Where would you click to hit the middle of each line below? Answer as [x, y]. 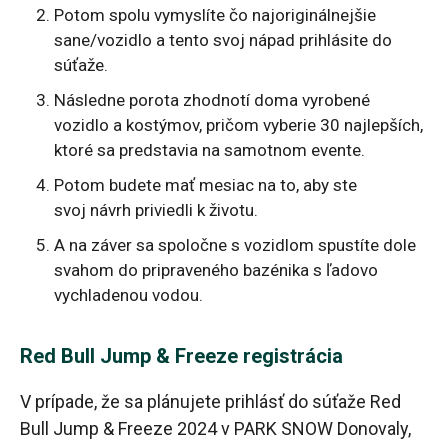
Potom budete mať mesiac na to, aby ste [206, 185]
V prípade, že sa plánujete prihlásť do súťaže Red [210, 402]
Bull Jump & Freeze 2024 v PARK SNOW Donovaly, [215, 429]
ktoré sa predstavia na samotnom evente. [210, 149]
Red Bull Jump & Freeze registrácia [181, 356]
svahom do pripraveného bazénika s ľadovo [216, 270]
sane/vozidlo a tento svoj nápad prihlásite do [223, 39]
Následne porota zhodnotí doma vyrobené [212, 99]
